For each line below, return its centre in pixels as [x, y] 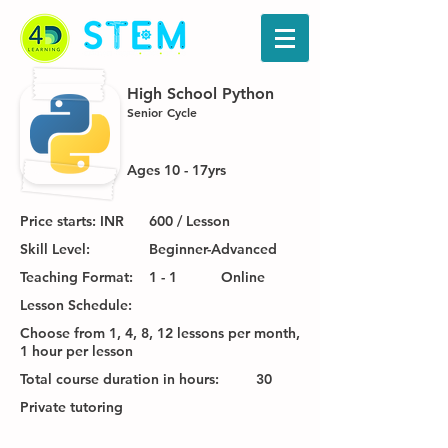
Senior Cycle [162, 112]
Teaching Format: [76, 277]
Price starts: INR [72, 221]
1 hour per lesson [76, 351]
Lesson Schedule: [76, 305]
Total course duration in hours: [119, 379]
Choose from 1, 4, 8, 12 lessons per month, [160, 333]
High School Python [200, 93]
